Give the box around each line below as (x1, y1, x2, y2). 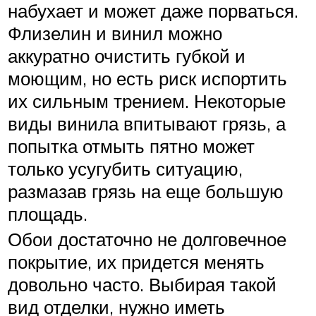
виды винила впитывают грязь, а (8, 112, 286, 135)
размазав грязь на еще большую (8, 180, 284, 203)
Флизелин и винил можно (8, 22, 222, 45)
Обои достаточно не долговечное (8, 228, 286, 251)
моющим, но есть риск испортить (8, 67, 287, 90)
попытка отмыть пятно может (8, 135, 255, 158)
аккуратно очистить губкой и (8, 44, 245, 68)
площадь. (8, 202, 87, 226)
